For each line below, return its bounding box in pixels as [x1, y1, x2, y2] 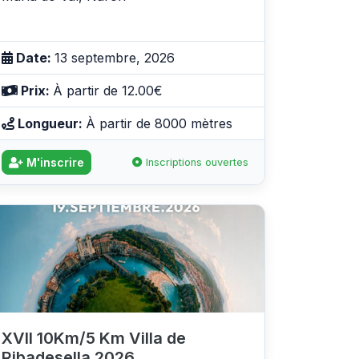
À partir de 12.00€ [53, 82, 163, 99]
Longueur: [14, 115, 86, 131]
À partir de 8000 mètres [86, 115, 232, 131]
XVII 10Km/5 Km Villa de [2, 328, 186, 348]
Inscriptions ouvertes [143, 155, 248, 168]
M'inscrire [23, 155, 84, 169]
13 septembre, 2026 [54, 49, 175, 66]
